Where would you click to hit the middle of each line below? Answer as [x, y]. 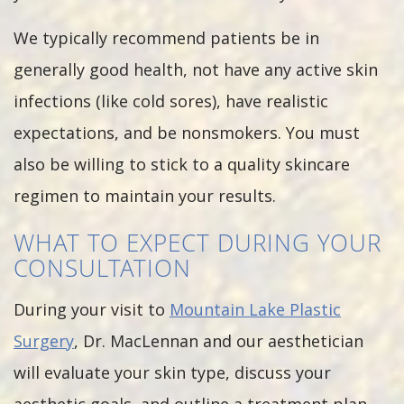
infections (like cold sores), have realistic [171, 101]
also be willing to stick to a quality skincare [182, 164]
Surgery [44, 341]
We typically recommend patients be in [166, 38]
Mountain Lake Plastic [255, 309]
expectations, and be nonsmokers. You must [187, 133]
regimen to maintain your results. [145, 196]
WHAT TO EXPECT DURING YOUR [197, 243]
